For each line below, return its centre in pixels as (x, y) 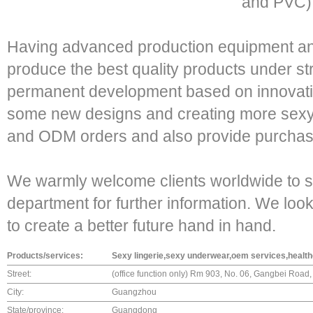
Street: (19, 274)
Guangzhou (134, 292)
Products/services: (45, 256)
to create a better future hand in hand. (141, 226)
